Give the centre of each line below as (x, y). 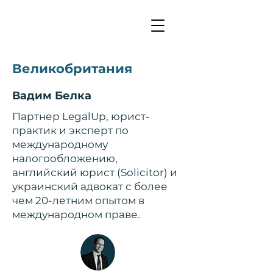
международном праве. (76, 214)
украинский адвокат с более (90, 186)
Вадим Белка (52, 96)
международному (60, 144)
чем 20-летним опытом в (78, 200)
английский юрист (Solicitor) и (95, 172)
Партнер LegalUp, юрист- (81, 116)
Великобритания (72, 69)
